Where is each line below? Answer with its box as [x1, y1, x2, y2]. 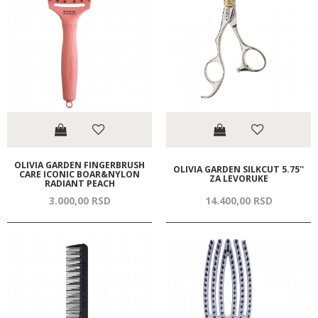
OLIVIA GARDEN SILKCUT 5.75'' [173, 163, 304, 176]
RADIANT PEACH [44, 177, 115, 190]
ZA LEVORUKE [209, 172, 268, 185]
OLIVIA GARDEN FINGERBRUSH [14, 158, 145, 171]
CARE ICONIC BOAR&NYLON [19, 168, 140, 180]
